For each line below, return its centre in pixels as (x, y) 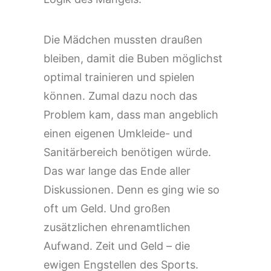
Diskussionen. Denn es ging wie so (132, 190)
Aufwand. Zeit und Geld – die (117, 246)
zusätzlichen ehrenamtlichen (117, 227)
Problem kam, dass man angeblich (131, 115)
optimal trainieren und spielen (119, 77)
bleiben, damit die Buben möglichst (133, 58)
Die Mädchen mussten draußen (123, 40)
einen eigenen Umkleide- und (118, 133)
